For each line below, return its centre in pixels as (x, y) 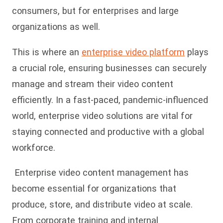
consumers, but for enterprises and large (95, 11)
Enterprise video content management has (100, 173)
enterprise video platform (133, 52)
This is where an (47, 52)
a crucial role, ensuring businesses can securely (109, 68)
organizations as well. (56, 27)
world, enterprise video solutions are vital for (102, 115)
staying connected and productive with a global (108, 131)
